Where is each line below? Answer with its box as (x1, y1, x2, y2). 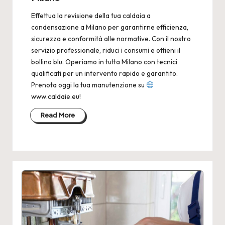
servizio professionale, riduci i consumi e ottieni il (31, 45, 180, 55)
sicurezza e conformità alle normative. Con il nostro (31, 34, 191, 43)
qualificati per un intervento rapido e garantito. (31, 68, 178, 78)
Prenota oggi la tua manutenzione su (31, 80, 146, 89)
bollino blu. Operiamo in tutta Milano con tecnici (31, 57, 177, 66)
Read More (40, 110, 75, 119)
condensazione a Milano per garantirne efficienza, (31, 22, 188, 32)
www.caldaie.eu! (31, 91, 81, 101)
